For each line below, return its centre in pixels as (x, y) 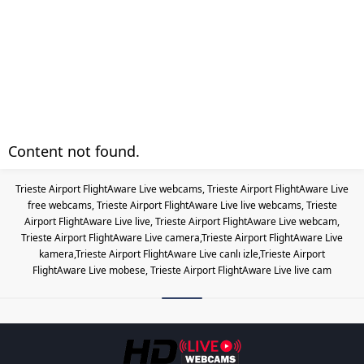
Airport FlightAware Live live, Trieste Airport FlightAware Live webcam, (182, 221)
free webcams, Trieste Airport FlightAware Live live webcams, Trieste (182, 205)
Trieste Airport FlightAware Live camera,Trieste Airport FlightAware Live (182, 238)
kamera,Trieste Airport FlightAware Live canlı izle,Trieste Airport (182, 254)
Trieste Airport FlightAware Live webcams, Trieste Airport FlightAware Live (182, 189)
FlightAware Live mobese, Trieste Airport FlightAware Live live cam (182, 270)
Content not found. (74, 151)
